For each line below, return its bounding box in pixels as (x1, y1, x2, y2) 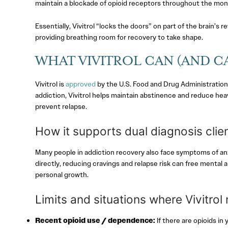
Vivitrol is (35, 79, 64, 89)
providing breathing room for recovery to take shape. (35, 32, 203, 42)
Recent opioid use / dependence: (35, 216, 155, 225)
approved (65, 79, 96, 89)
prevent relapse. (35, 102, 87, 111)
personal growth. (35, 170, 89, 180)
